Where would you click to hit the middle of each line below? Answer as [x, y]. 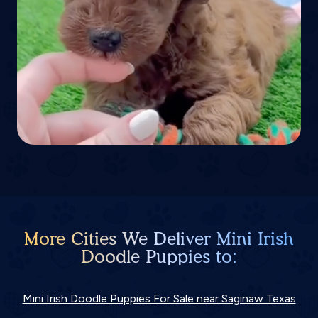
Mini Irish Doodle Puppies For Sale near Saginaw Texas [159, 298]
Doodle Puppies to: [159, 256]
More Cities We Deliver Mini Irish [159, 238]
